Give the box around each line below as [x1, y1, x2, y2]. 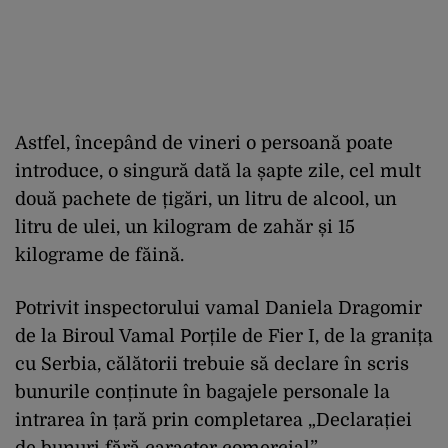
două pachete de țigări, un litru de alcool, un [15, 188, 397, 209]
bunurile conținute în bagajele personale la [15, 381, 390, 402]
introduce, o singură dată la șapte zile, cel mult [15, 160, 421, 181]
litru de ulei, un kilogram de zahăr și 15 [15, 216, 355, 237]
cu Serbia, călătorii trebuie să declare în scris [15, 353, 409, 374]
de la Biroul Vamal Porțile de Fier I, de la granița [15, 325, 433, 346]
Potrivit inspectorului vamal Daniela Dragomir [15, 297, 422, 318]
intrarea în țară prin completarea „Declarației [15, 409, 412, 430]
